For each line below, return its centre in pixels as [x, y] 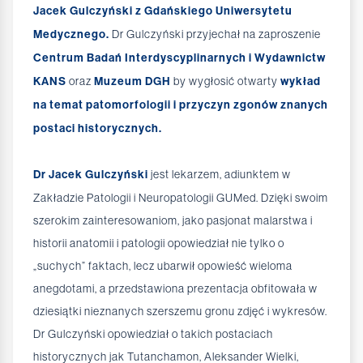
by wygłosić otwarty [226, 81]
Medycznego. [71, 35]
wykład [301, 82]
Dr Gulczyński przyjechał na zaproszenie [215, 34]
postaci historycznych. [98, 129]
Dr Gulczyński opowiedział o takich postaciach [153, 334]
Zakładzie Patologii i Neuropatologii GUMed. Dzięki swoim [181, 198]
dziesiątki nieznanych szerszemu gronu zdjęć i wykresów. [180, 312]
